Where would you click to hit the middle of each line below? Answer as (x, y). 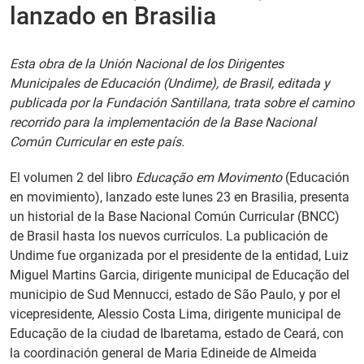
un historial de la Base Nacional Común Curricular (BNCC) (175, 217)
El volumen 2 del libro (73, 178)
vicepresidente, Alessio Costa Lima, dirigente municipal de (175, 314)
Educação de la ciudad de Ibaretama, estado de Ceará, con (177, 334)
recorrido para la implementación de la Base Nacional (163, 122)
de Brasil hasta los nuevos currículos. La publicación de (169, 236)
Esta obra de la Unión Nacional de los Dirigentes (147, 64)
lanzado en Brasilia (113, 16)
